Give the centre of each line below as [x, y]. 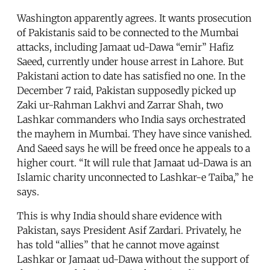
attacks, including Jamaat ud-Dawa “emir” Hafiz [125, 47]
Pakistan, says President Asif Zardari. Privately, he [129, 230]
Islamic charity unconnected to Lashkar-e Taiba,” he [135, 177]
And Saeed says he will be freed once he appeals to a [133, 148]
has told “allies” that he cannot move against [118, 244]
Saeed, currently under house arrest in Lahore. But [130, 61]
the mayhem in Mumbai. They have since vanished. [134, 133]
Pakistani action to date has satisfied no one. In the [131, 76]
